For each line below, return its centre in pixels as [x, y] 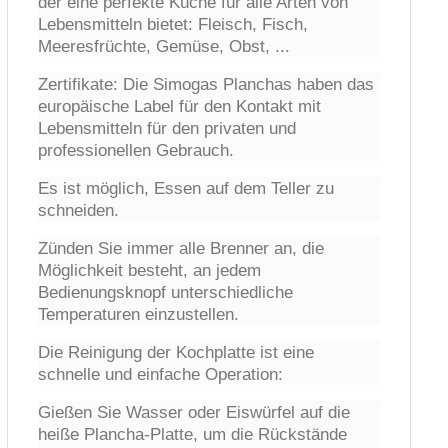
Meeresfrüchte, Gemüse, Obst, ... [164, 46]
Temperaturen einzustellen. [139, 314]
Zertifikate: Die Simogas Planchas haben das [206, 84]
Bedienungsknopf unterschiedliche [166, 292]
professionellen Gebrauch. [136, 150]
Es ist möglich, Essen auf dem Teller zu [186, 188]
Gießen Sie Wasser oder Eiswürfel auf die [194, 412]
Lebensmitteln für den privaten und [167, 128]
